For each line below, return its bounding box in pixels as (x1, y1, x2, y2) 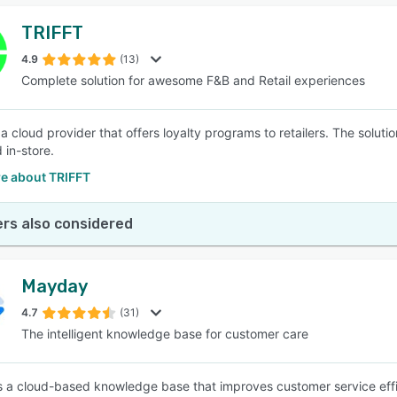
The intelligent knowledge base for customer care (21, 326, 308, 341)
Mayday (21, 276, 88, 297)
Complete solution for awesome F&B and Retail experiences (21, 73, 365, 88)
